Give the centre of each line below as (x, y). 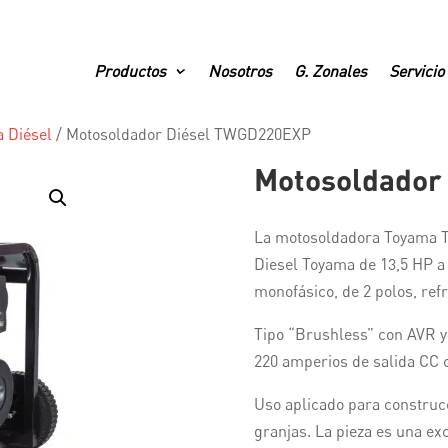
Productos (129, 71)
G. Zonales (330, 71)
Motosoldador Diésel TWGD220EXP (188, 134)
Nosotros (239, 71)
